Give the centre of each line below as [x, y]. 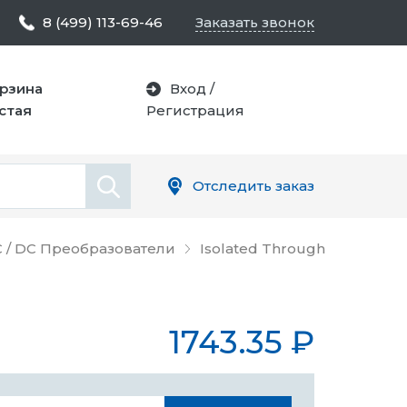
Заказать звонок [255, 22]
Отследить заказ [253, 186]
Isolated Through [263, 248]
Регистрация [196, 110]
